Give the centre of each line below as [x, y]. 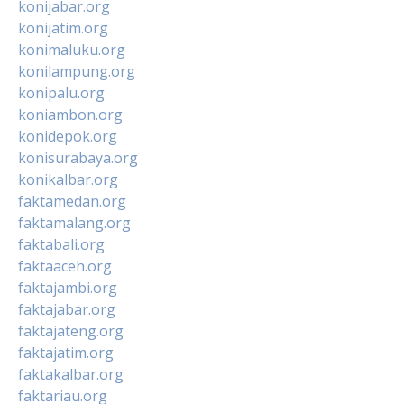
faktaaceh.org [65, 266]
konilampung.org [77, 71]
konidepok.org [68, 136]
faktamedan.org [72, 201]
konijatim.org [63, 28]
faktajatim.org [66, 352]
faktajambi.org [68, 287]
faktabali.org [61, 244]
